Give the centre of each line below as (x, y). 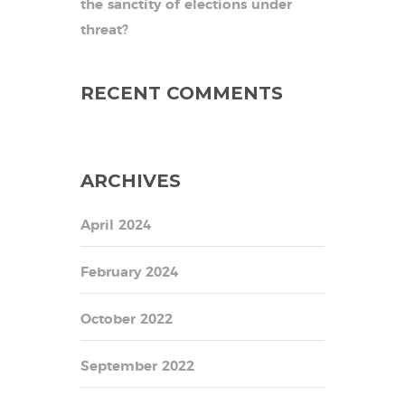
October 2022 (127, 319)
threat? (104, 30)
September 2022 (137, 366)
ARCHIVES (131, 180)
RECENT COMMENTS (182, 93)
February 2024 (129, 272)
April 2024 (116, 225)
